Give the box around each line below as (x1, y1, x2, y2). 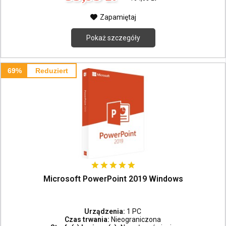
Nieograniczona (111, 215, 161, 223)
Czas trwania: (65, 215, 111, 223)
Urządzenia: (84, 207, 127, 215)
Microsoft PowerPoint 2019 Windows (43, 174, 183, 184)
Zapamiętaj (99, 13, 136, 21)
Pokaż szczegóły (86, 33, 140, 42)
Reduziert (35, 66, 68, 75)
